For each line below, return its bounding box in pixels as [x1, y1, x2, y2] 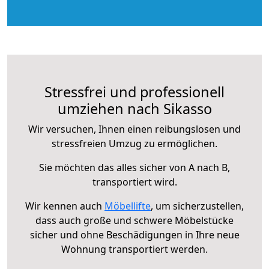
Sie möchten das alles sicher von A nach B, [39, 160, 230, 174]
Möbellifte [104, 199, 151, 213]
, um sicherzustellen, [151, 199, 244, 213]
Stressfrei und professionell [44, 82, 225, 101]
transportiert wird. [92, 175, 177, 189]
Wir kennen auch [25, 199, 104, 213]
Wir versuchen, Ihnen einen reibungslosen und [28, 122, 241, 136]
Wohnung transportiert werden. [61, 242, 208, 256]
